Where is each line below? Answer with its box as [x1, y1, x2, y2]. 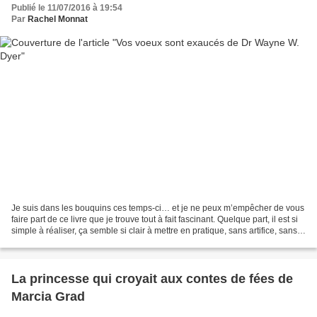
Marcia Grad [11, 289, 85, 304]
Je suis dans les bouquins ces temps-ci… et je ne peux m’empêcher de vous [11, 203, 304, 214]
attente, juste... [11, 237, 67, 248]
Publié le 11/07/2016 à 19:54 [11, 2, 122, 13]
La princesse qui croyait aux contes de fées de [11, 272, 293, 287]
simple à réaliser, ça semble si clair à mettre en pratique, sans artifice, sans [11, 226, 297, 236]
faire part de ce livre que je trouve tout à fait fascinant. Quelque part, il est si [11, 214, 298, 225]
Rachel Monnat [28, 13, 88, 24]
